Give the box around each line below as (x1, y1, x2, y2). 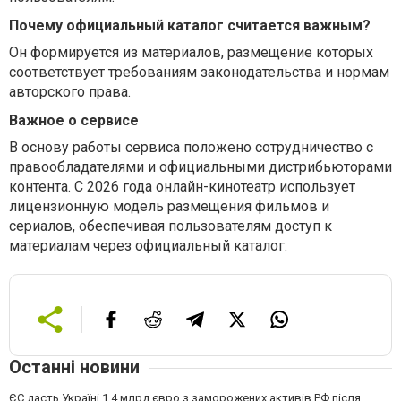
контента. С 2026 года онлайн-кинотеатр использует (9, 178, 355, 195)
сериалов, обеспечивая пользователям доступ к (9, 218, 332, 235)
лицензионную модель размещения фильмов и (9, 198, 329, 215)
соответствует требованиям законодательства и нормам (9, 64, 389, 81)
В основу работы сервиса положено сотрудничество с (9, 139, 373, 156)
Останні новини (9, 356, 140, 378)
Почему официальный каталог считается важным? (9, 17, 371, 34)
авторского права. (9, 83, 131, 100)
